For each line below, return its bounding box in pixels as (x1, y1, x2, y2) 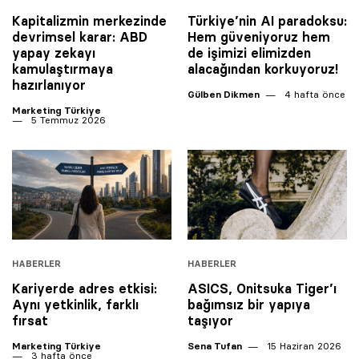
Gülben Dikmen (188, 88, 260, 101)
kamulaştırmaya (12, 61, 113, 78)
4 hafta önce (281, 88, 345, 101)
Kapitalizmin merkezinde (12, 13, 167, 30)
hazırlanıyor (12, 77, 86, 94)
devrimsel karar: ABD (12, 29, 147, 46)
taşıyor (188, 313, 233, 329)
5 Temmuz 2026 (28, 114, 106, 127)
